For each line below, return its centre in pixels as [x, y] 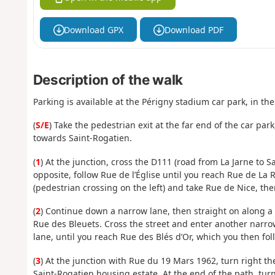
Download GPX [94, 29]
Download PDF [194, 29]
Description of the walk [108, 80]
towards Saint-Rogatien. [82, 138]
